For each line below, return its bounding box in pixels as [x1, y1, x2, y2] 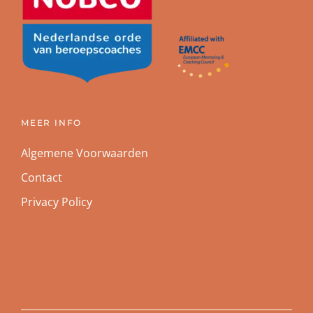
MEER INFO [21, 117, 82, 129]
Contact [21, 170, 62, 186]
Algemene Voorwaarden [21, 145, 148, 161]
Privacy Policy [21, 194, 92, 210]
